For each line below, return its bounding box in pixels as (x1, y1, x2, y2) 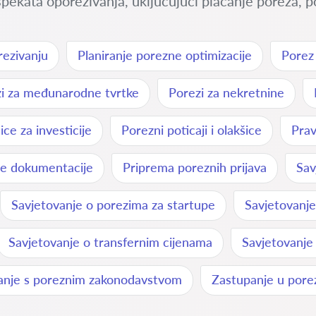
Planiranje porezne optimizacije (78, 47, 252, 63)
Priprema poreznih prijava (123, 159, 267, 175)
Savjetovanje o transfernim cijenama (8, 234, 212, 250)
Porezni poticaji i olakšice (121, 122, 262, 138)
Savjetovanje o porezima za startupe (11, 197, 215, 212)
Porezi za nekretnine (169, 85, 284, 100)
